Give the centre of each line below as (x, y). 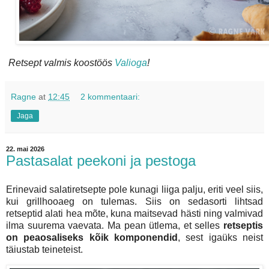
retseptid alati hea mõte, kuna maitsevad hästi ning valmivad (134, 213)
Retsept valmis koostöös (62, 62)
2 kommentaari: (110, 96)
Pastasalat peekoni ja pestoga (101, 160)
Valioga (131, 62)
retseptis (241, 225)
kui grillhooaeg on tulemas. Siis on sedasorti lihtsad (134, 201)
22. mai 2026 (25, 149)
